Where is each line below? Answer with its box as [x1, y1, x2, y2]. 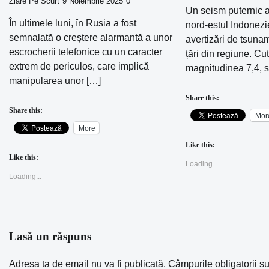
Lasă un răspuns [9, 230, 91, 243]
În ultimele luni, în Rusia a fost [9, 18, 136, 29]
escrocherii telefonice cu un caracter [9, 47, 162, 58]
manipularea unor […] [9, 76, 101, 86]
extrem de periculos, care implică [9, 61, 149, 72]
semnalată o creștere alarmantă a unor [9, 32, 172, 43]
